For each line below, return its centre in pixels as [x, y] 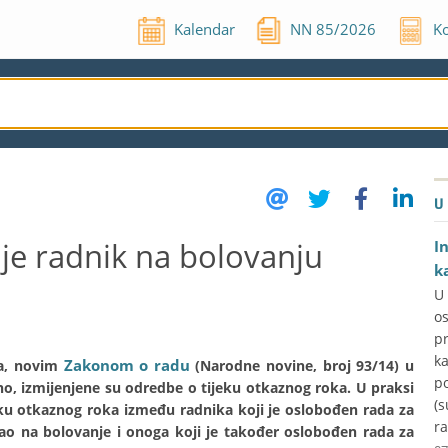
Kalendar [204, 28]
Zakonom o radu [126, 365]
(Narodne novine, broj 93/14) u [302, 365]
